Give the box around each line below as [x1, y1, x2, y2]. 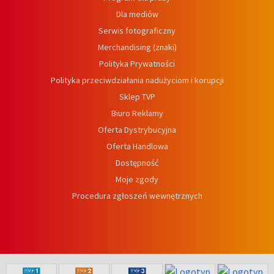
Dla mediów [116, 9, 158, 20]
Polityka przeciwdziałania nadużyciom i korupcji [50, 75, 224, 86]
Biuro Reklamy [111, 108, 163, 119]
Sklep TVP [119, 91, 155, 103]
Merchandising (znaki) [97, 42, 177, 53]
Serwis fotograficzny [98, 25, 176, 37]
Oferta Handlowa [106, 141, 168, 152]
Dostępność [116, 157, 158, 169]
